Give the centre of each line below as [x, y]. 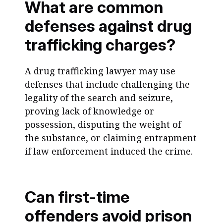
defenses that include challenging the [107, 84]
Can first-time [77, 197]
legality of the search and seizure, [99, 98]
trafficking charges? [100, 45]
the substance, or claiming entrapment [111, 138]
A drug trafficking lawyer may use [100, 71]
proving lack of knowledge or [89, 111]
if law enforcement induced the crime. [109, 151]
